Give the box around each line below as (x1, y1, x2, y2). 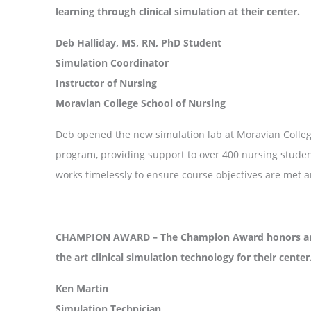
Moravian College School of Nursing (56, 96, 226, 110)
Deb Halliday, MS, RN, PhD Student (56, 35, 221, 49)
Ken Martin (56, 281, 108, 295)
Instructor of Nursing (56, 76, 157, 90)
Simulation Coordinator (56, 56, 169, 69)
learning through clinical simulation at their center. (56, 4, 300, 18)
